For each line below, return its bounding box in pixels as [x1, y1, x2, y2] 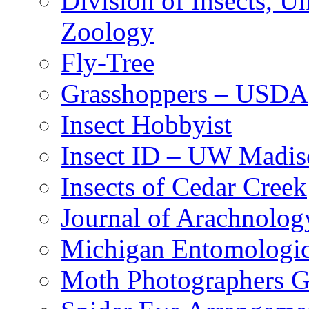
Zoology [61, 16, 154, 46]
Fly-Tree [61, 47, 154, 77]
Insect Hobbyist [61, 109, 232, 139]
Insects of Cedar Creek [61, 171, 307, 201]
